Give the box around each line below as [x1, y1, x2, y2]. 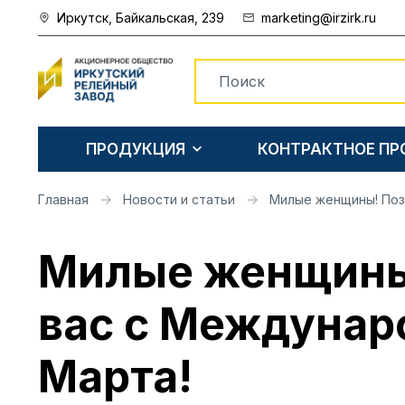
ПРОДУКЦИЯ [85, 139, 185, 158]
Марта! [38, 350, 193, 403]
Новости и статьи [123, 192, 235, 207]
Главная [38, 192, 89, 207]
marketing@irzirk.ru [261, 9, 376, 25]
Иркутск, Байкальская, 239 [57, 9, 224, 25]
